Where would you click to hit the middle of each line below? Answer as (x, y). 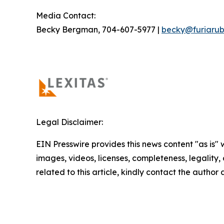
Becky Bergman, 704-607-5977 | (99, 30)
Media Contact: (66, 16)
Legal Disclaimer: (69, 122)
